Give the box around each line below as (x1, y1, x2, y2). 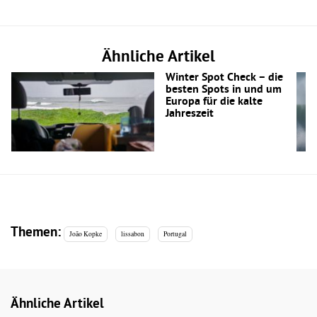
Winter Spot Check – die (165, 70, 283, 85)
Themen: (11, 224, 61, 242)
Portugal (163, 229, 187, 239)
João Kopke (69, 229, 103, 239)
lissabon (120, 229, 144, 239)
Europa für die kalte (165, 94, 263, 109)
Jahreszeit (165, 106, 214, 121)
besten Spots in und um (165, 82, 282, 97)
